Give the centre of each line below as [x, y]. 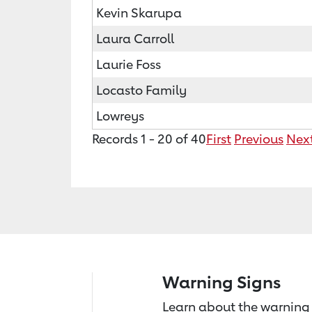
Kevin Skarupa [139, 13]
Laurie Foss [128, 64]
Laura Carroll [135, 38]
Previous [259, 139]
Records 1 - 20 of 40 [149, 139]
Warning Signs [221, 282]
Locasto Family [141, 90]
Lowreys [120, 116]
